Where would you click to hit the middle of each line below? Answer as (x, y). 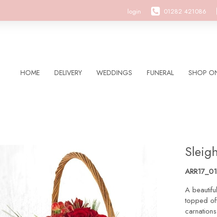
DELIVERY (68, 73)
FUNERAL (160, 73)
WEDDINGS (114, 73)
